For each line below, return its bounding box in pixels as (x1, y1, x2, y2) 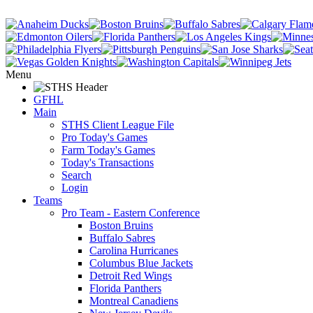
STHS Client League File (61, 119, 174, 131)
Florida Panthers (89, 282, 161, 294)
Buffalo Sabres (89, 232, 155, 244)
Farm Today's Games (61, 144, 155, 156)
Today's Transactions (61, 156, 154, 168)
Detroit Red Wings (89, 270, 172, 282)
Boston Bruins (89, 219, 153, 231)
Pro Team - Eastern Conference (61, 207, 200, 219)
